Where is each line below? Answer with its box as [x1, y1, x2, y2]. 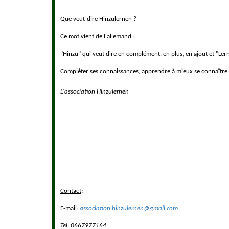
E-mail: [60, 205, 80, 212]
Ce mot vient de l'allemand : [60, 33, 134, 40]
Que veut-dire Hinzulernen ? [60, 16, 136, 22]
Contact [60, 188, 81, 194]
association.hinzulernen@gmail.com [80, 205, 178, 212]
